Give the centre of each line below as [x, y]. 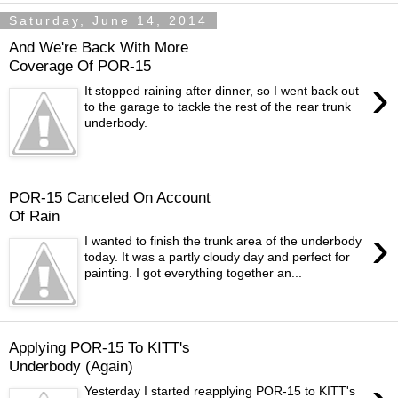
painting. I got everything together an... [194, 273]
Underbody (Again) [71, 366]
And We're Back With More [99, 47]
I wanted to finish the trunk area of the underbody [223, 241]
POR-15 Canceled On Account [110, 197]
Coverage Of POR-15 [80, 65]
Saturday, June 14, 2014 [108, 21]
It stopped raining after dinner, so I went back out [222, 91]
